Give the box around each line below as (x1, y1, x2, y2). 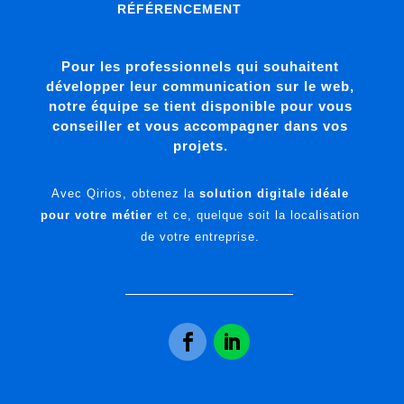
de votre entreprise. (141, 230, 261, 243)
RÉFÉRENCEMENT (116, 2, 242, 16)
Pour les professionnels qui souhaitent (61, 59, 340, 74)
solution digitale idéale (199, 187, 350, 200)
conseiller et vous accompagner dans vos (52, 118, 349, 133)
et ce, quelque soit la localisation (152, 208, 361, 222)
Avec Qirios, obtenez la (51, 187, 200, 200)
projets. (172, 138, 228, 153)
